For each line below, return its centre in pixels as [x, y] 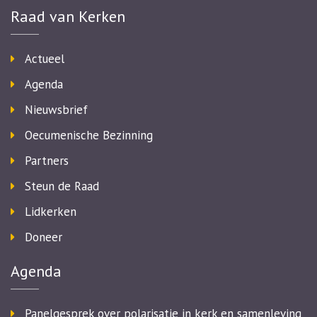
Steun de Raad [62, 186]
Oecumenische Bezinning [89, 135]
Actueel [45, 59]
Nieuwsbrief [56, 110]
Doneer [44, 237]
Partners [47, 161]
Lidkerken [51, 212]
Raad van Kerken [68, 16]
